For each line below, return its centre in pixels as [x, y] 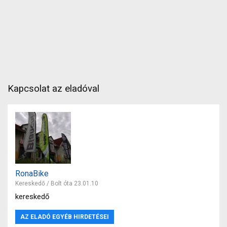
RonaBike [32, 173]
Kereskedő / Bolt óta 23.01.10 [57, 183]
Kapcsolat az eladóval [53, 88]
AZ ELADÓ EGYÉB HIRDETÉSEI [65, 217]
